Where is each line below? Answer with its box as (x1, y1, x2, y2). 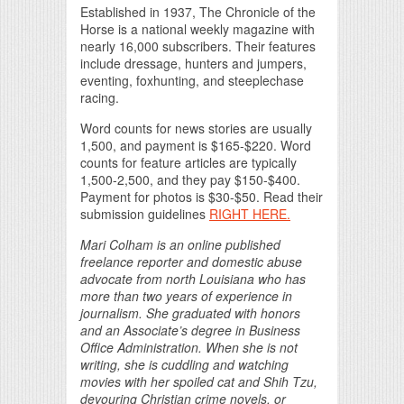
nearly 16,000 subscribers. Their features (80, 37, 316, 55)
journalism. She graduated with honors (80, 304, 300, 322)
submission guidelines (80, 205, 209, 223)
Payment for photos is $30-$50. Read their (80, 188, 323, 206)
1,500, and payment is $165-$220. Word (80, 136, 311, 154)
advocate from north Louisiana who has (80, 270, 306, 288)
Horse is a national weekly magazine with (80, 20, 315, 38)
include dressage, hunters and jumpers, (80, 54, 307, 72)
